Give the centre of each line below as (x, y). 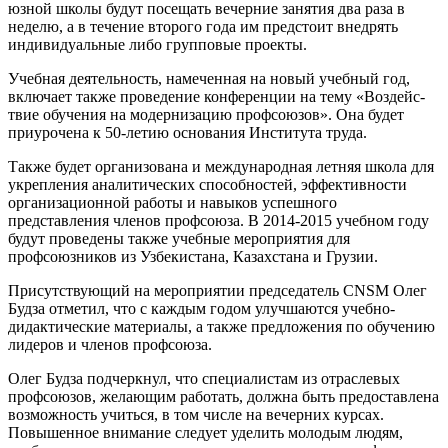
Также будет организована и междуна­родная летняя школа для (221, 166)
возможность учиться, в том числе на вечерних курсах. (196, 414)
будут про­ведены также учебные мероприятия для (179, 238)
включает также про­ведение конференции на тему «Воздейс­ (216, 96)
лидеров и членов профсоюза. (110, 344)
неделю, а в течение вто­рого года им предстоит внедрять (203, 26)
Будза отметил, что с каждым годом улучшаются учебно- (201, 308)
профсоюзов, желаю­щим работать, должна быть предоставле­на (223, 396)
